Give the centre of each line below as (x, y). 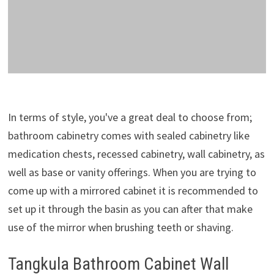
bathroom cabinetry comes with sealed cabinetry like (128, 135)
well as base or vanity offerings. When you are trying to (132, 172)
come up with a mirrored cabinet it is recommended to (133, 190)
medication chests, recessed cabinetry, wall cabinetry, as (136, 154)
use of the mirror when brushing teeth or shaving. (120, 227)
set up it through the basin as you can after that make (130, 209)
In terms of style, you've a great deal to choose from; (130, 117)
